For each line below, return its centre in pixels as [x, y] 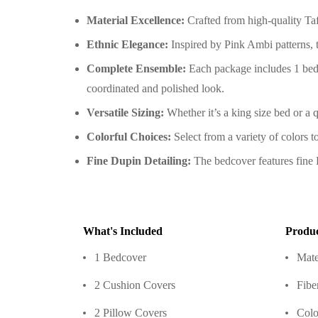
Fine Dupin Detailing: [139, 160]
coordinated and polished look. [155, 88]
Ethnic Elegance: [127, 44]
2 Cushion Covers [135, 285]
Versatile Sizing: [125, 112]
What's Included [123, 231]
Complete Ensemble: [136, 68]
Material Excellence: [136, 20]
